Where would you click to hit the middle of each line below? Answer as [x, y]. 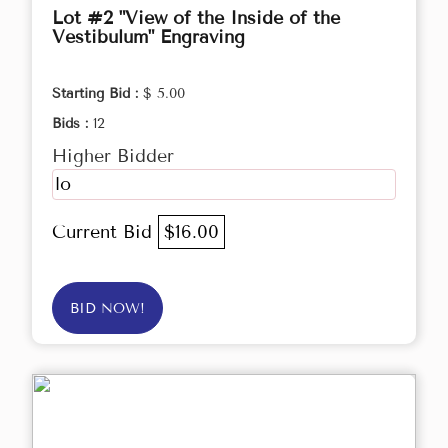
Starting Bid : [97, 94]
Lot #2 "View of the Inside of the [196, 18]
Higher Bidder [113, 156]
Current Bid [105, 232]
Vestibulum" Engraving [148, 37]
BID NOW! [107, 309]
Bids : [72, 124]
